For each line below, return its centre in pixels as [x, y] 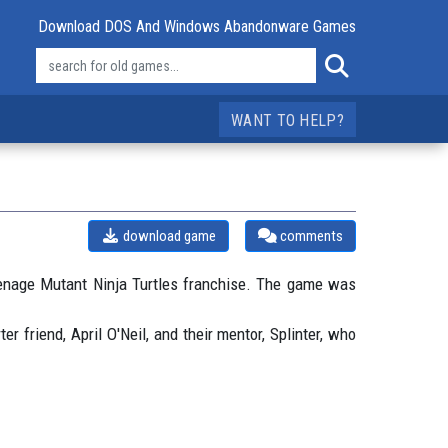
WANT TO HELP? [287, 120]
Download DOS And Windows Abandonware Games [197, 26]
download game [168, 236]
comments [309, 236]
